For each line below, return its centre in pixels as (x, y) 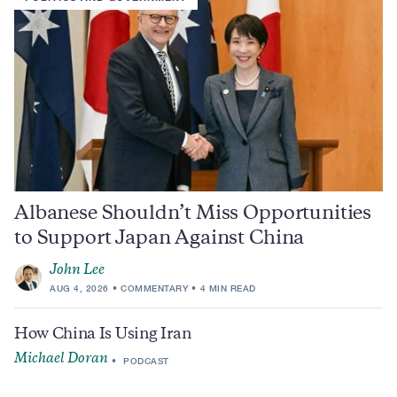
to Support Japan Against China (160, 239)
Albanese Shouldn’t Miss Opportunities (193, 214)
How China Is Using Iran (103, 335)
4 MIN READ (228, 288)
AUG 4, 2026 (79, 288)
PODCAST (144, 360)
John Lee (77, 271)
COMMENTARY (154, 288)
